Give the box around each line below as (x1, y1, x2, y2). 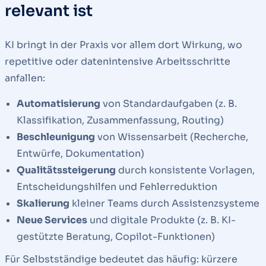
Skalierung (17, 197, 69, 210)
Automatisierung (17, 97, 100, 110)
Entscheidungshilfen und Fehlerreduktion (17, 180, 217, 193)
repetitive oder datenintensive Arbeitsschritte (5, 55, 230, 68)
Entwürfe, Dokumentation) (17, 147, 144, 160)
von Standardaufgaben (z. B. (100, 97, 237, 110)
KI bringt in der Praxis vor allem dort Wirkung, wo (5, 38, 242, 51)
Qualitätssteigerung (17, 163, 116, 176)
